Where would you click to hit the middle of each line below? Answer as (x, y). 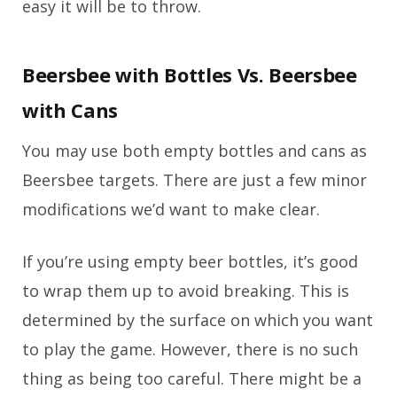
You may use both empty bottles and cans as (195, 150)
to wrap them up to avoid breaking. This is (186, 290)
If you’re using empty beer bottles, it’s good (190, 261)
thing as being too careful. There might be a (192, 378)
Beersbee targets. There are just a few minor (195, 179)
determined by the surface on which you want (198, 319)
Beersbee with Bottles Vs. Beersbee (190, 74)
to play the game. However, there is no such (190, 349)
